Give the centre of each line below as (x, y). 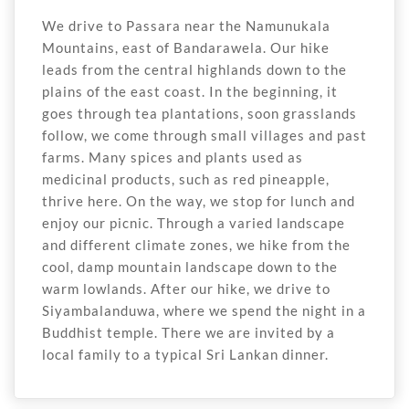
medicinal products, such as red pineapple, (186, 179)
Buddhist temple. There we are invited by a (189, 333)
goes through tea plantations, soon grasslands (199, 114)
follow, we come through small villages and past (204, 136)
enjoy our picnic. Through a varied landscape (194, 223)
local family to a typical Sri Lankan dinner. (185, 355)
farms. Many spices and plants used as (173, 157)
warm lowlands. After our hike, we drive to (186, 289)
